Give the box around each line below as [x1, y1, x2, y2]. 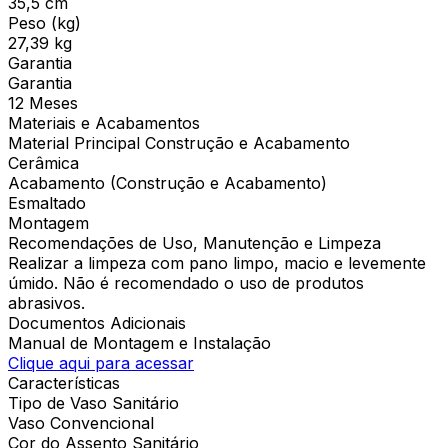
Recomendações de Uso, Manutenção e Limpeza [8, 232, 381, 253]
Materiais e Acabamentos [8, 112, 200, 133]
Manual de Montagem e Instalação [8, 332, 271, 353]
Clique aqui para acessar [8, 352, 194, 373]
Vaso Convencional [8, 412, 154, 433]
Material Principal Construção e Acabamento [8, 132, 350, 153]
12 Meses [8, 92, 78, 113]
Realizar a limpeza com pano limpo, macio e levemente [8, 252, 426, 273]
